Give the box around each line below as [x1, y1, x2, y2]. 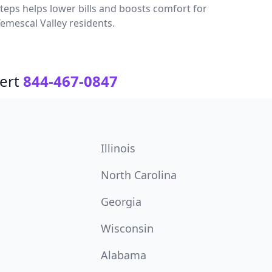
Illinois [100, 141, 135, 155]
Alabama [100, 248, 146, 262]
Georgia [100, 194, 141, 209]
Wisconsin [100, 221, 154, 236]
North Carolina [100, 168, 177, 182]
